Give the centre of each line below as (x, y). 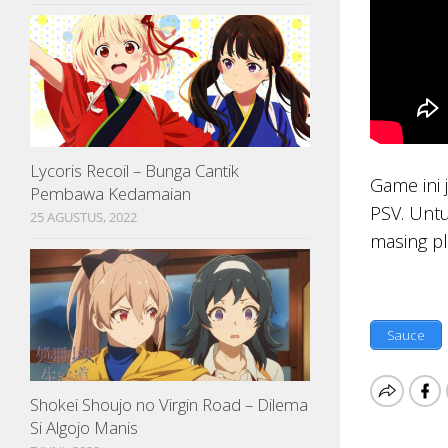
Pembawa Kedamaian (110, 193)
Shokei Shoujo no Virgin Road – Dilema (169, 404)
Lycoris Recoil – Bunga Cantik (134, 170)
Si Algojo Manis (84, 427)
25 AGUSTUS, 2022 (83, 216)
